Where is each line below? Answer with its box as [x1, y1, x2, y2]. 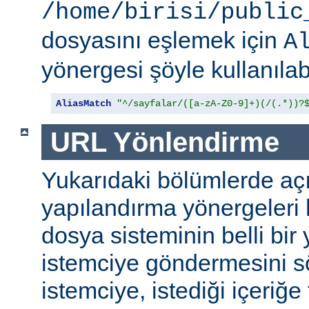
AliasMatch [56, 97, 111, 109]
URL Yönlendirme [50, 126, 279, 157]
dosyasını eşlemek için [41, 26, 283, 53]
